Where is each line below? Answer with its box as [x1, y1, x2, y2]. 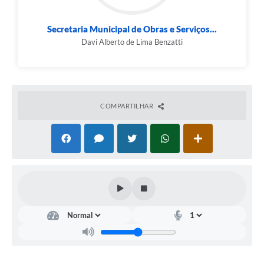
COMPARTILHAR [100, 102, 155, 110]
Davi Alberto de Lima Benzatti [81, 37, 183, 47]
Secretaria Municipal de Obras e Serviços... [47, 24, 217, 35]
